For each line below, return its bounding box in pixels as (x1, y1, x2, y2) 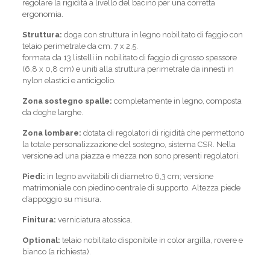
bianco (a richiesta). (22, 246, 91, 256)
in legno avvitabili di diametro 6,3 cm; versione (45, 171, 213, 181)
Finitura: (22, 215, 56, 224)
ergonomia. (22, 9, 63, 19)
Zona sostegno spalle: (22, 96, 112, 105)
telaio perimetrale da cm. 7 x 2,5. (22, 41, 138, 51)
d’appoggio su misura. (22, 194, 101, 204)
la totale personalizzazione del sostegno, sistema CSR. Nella (22, 139, 236, 149)
